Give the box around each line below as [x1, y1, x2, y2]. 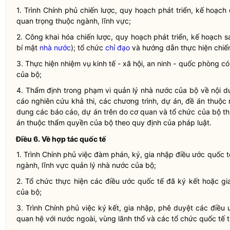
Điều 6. [16, 135, 40, 143]
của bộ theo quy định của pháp [88, 118, 197, 127]
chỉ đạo [105, 43, 130, 52]
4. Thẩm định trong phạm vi [16, 86, 113, 94]
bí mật [16, 43, 40, 52]
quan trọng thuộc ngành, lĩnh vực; [16, 16, 131, 25]
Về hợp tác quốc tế [40, 135, 106, 143]
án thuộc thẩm [16, 118, 67, 127]
